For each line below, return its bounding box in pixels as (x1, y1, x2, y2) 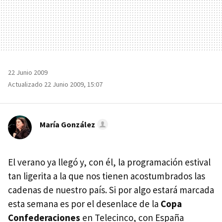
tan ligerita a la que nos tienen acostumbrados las (8, 169, 205, 182)
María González (40, 119, 95, 129)
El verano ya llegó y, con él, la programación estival (8, 156, 211, 168)
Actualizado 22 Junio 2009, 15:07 (8, 79, 103, 89)
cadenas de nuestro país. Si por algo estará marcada (8, 183, 214, 196)
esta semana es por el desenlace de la (8, 197, 161, 210)
